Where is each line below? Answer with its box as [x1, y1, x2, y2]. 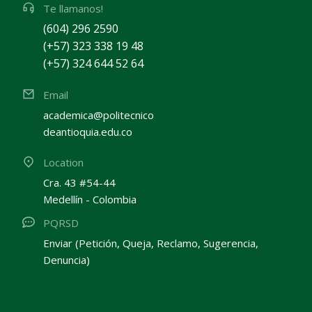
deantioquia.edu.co [43, 125, 132, 139]
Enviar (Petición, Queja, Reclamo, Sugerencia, [43, 236, 258, 251]
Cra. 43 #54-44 [43, 175, 116, 190]
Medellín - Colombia [43, 192, 136, 207]
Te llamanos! [43, 1, 103, 16]
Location [43, 155, 84, 170]
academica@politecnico [43, 108, 154, 123]
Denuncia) [43, 253, 90, 267]
